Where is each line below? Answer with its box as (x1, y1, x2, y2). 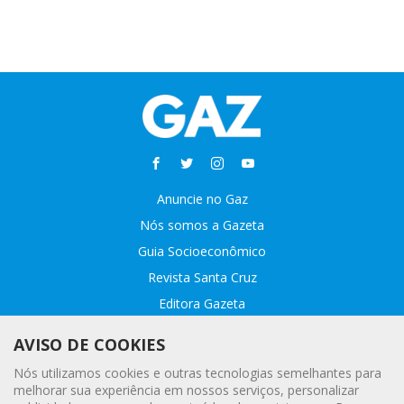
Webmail (177, 373, 227, 391)
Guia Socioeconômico (138, 243, 266, 261)
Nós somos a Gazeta (140, 216, 264, 234)
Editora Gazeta (159, 295, 245, 313)
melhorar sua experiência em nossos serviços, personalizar (14, 381, 359, 399)
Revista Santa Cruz (147, 269, 257, 287)
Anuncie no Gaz (156, 190, 248, 208)
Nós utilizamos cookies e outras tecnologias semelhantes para (14, 364, 381, 381)
